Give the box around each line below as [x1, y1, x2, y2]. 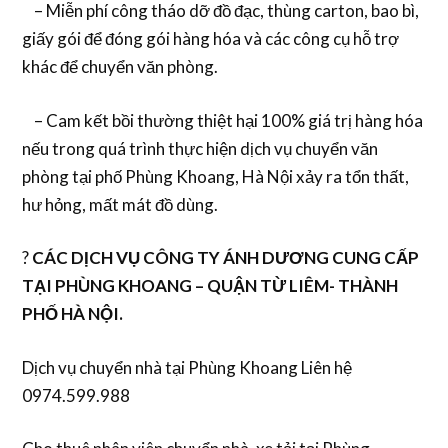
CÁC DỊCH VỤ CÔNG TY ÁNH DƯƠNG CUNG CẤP [29, 247, 420, 269]
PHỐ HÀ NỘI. [22, 303, 124, 325]
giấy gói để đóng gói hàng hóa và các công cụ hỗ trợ [22, 28, 400, 50]
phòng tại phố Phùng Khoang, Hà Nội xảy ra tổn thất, [22, 165, 410, 187]
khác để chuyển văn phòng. [22, 56, 219, 78]
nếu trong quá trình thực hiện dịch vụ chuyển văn [22, 137, 379, 159]
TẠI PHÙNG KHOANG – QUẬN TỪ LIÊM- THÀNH [22, 275, 399, 297]
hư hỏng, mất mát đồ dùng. [22, 193, 219, 215]
